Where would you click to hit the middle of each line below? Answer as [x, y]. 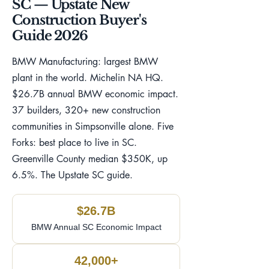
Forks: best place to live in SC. [74, 143]
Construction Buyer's [79, 20]
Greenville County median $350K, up [90, 159]
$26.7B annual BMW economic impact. [95, 94]
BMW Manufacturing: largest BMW [85, 62]
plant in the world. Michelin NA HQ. [88, 78]
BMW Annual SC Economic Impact [96, 227]
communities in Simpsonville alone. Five [93, 126]
